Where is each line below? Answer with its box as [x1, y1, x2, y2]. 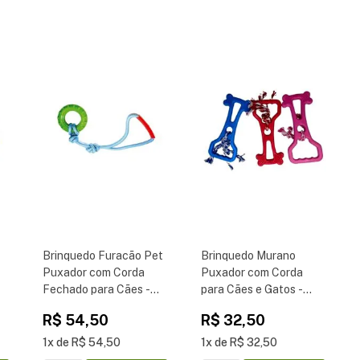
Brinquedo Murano [200, 249, 296, 262]
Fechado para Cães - [43, 283, 151, 296]
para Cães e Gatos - [200, 283, 303, 296]
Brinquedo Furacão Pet [43, 249, 164, 262]
